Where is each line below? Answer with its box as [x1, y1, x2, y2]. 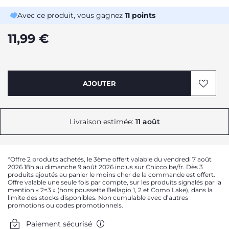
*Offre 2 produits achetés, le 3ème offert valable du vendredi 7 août [8, 155, 212, 163]
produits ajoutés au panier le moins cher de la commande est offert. [8, 171, 215, 178]
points [130, 11, 155, 20]
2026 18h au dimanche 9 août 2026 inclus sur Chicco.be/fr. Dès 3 [8, 163, 203, 171]
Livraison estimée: [69, 117, 135, 126]
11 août [135, 117, 160, 126]
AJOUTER [82, 79, 116, 87]
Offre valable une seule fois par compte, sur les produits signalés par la [8, 178, 221, 186]
